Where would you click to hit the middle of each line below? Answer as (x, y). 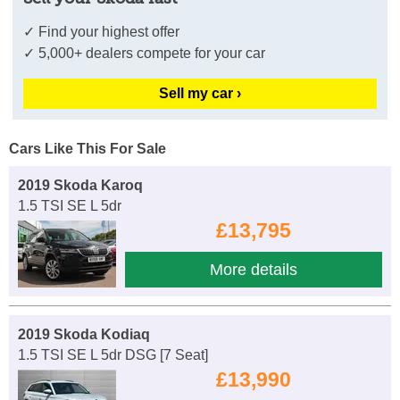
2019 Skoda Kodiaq (84, 335)
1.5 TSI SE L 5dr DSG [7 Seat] (113, 355)
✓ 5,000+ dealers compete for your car (145, 54)
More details (254, 270)
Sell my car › (200, 94)
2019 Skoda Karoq (80, 186)
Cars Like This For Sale (87, 149)
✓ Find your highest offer (102, 32)
